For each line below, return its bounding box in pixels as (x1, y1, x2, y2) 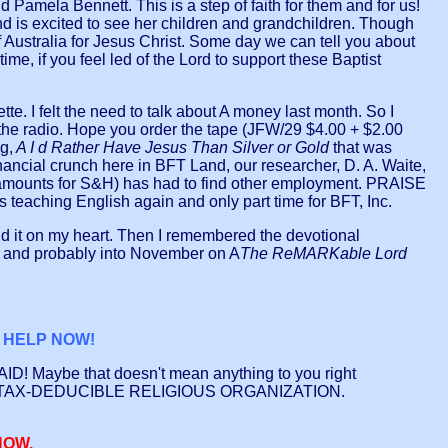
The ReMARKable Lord (240, 245, 407, 263)
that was (333, 139, 392, 157)
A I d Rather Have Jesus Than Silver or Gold (13, 139, 333, 157)
